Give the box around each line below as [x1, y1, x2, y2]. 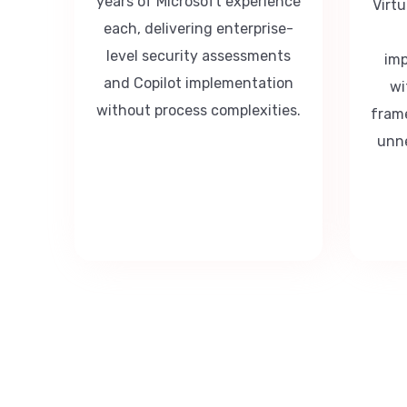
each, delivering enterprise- [103, 19, 293, 37]
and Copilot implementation [103, 74, 293, 92]
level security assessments [105, 46, 291, 65]
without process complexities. [95, 101, 301, 119]
